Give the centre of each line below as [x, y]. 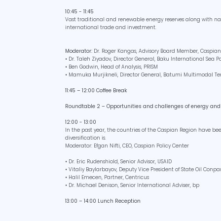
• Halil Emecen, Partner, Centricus [107, 177]
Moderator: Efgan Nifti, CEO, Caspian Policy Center [127, 146]
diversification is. [86, 138]
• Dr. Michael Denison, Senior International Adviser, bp [132, 185]
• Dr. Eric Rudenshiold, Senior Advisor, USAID [118, 161]
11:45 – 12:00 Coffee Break [96, 90]
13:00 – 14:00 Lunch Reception [103, 201]
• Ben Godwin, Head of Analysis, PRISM [111, 67]
